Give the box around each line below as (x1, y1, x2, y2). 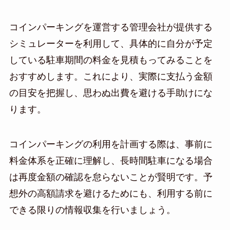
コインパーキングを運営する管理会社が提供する (9, 22, 213, 33)
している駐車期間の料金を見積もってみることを (9, 55, 213, 66)
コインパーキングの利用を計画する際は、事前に (9, 139, 213, 150)
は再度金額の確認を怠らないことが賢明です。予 (9, 172, 213, 183)
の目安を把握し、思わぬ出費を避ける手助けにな (9, 88, 213, 99)
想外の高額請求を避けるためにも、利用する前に (9, 188, 213, 199)
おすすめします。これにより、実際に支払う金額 (9, 71, 213, 82)
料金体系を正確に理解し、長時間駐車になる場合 (9, 156, 213, 166)
